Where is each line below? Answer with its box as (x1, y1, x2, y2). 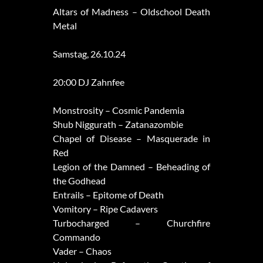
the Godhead (52, 175, 106, 187)
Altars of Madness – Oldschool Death (52, 6, 211, 18)
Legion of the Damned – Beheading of (52, 161, 211, 173)
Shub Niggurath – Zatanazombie (52, 119, 183, 130)
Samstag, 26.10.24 (52, 48, 126, 60)
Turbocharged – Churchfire (52, 217, 211, 229)
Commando (52, 231, 100, 243)
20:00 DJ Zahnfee (52, 76, 124, 88)
